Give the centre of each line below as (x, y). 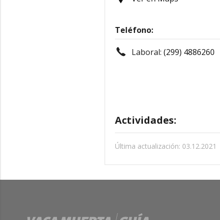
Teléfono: (134, 30)
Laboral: (148, 52)
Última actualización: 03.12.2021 (166, 146)
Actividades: (146, 120)
